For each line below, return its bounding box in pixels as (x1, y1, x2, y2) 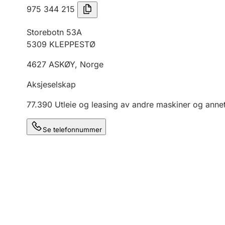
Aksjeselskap (27, 79, 76, 89)
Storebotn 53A (27, 27, 82, 37)
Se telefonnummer (43, 126, 102, 134)
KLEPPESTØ (49, 39, 95, 49)
